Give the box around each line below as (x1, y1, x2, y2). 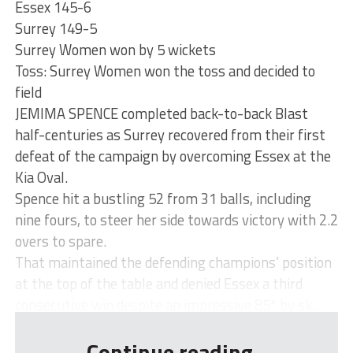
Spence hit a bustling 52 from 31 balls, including (14, 187, 311, 210)
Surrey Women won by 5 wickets (14, 38, 216, 61)
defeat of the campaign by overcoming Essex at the (14, 144, 331, 167)
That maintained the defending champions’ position (14, 251, 332, 273)
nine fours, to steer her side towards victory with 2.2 (14, 208, 338, 231)
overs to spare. (14, 229, 106, 252)
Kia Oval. (14, 165, 68, 188)
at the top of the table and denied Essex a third (14, 272, 303, 295)
